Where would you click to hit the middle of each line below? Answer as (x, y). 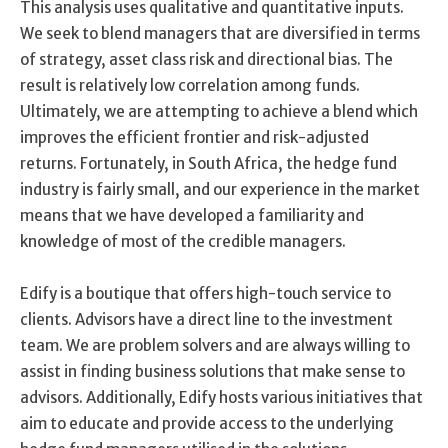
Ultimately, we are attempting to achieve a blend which (219, 111)
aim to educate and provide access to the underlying (207, 423)
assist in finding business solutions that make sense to (212, 371)
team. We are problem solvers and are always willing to (215, 345)
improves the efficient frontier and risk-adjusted (194, 137)
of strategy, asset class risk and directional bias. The (206, 59)
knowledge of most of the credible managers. (183, 241)
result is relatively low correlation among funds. (190, 85)
